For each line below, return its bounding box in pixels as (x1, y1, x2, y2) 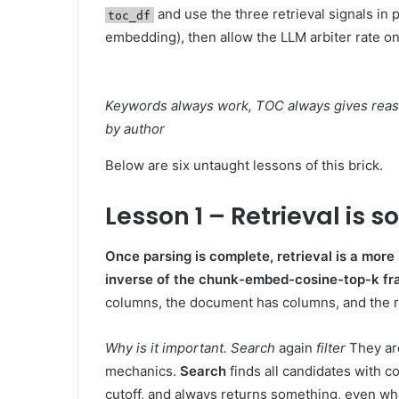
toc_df (108, 8, 151, 22)
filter (316, 338, 346, 356)
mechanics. (105, 362, 180, 379)
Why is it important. (105, 338, 227, 356)
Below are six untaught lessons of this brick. (105, 157, 383, 175)
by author (105, 120, 165, 138)
